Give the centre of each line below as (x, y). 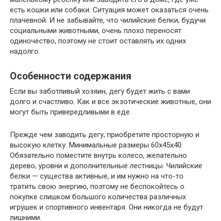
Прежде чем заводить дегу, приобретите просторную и (105, 134)
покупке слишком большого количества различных (98, 197)
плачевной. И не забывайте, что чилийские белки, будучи (108, 20)
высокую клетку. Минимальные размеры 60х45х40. (96, 145)
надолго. (25, 51)
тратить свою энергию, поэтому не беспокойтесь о (97, 186)
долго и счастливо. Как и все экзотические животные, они (110, 101)
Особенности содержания (71, 76)
